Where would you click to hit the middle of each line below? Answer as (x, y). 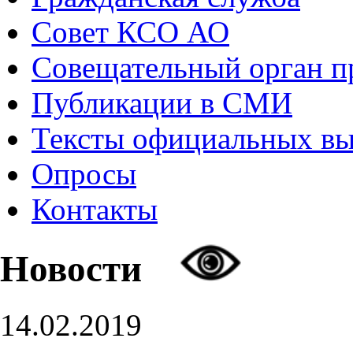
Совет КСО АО (130, 32)
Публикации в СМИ (162, 103)
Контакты (95, 209)
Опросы (84, 174)
